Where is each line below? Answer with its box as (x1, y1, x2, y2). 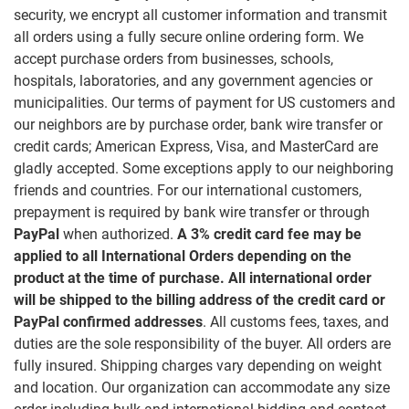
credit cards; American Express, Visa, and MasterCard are (14, 138, 378, 155)
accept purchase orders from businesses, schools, (14, 50, 333, 68)
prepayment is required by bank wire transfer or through (14, 204, 370, 221)
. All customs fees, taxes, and (203, 313, 389, 330)
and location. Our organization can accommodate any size (14, 379, 390, 396)
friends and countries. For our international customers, (14, 182, 362, 199)
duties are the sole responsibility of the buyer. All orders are (14, 335, 391, 352)
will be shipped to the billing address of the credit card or (14, 291, 385, 309)
